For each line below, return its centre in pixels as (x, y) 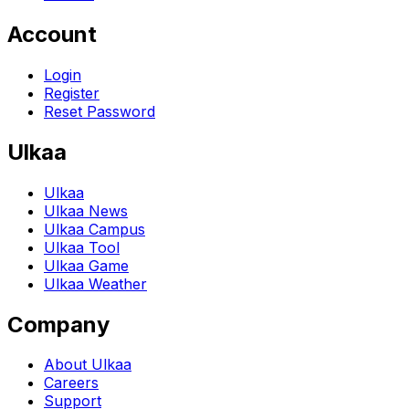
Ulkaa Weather (95, 283)
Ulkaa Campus (94, 229)
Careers (71, 383)
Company (58, 324)
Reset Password (100, 111)
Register (72, 93)
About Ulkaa (88, 365)
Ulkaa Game (86, 265)
